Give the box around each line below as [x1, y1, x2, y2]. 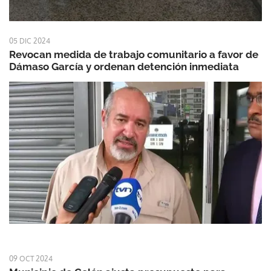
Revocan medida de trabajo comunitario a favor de [9, 48, 258, 61]
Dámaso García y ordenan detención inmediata [9, 60, 239, 73]
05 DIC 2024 [9, 36, 50, 46]
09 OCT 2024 [9, 254, 53, 264]
